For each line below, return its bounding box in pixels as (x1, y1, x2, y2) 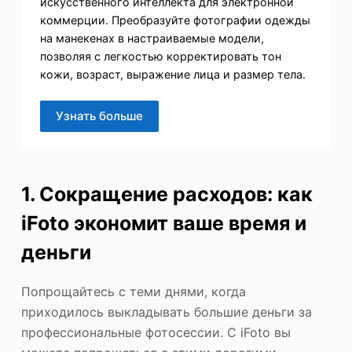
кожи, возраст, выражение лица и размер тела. (39, 68, 306, 82)
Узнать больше (55, 108, 143, 123)
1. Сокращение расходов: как (20, 182, 313, 207)
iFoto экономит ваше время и (20, 211, 306, 236)
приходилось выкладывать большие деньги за (20, 303, 312, 320)
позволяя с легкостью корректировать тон (39, 49, 281, 64)
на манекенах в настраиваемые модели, (39, 31, 264, 46)
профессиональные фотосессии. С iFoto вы (20, 324, 291, 340)
